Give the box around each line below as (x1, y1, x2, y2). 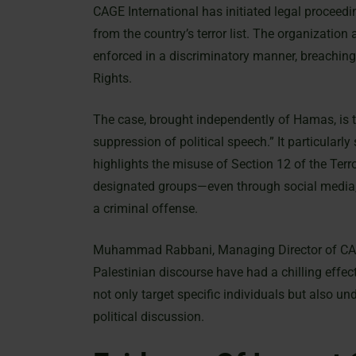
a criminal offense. (93, 201, 198, 217)
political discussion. (93, 309, 204, 325)
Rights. (93, 71, 132, 87)
